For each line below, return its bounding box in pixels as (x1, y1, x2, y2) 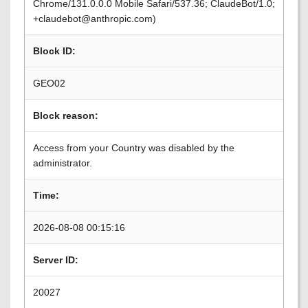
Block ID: (33, 45, 76, 56)
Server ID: (33, 254, 78, 265)
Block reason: (33, 110, 98, 121)
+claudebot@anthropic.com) (33, 13, 156, 24)
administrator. (33, 157, 92, 168)
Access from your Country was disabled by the (33, 142, 234, 153)
